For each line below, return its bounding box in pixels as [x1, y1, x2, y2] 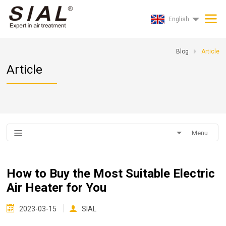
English [168, 16, 189, 23]
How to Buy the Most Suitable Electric [7, 166, 215, 181]
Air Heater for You [7, 181, 107, 195]
